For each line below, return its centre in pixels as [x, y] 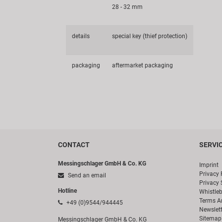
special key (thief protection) [150, 36]
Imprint [209, 165]
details [81, 36]
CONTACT [74, 145]
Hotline [67, 191]
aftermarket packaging [142, 66]
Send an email [86, 176]
